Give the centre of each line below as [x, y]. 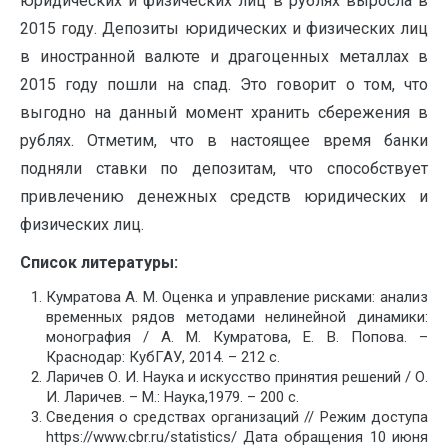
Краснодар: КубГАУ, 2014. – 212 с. [162, 356]
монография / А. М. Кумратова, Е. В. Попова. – [236, 336]
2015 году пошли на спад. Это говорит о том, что [224, 84]
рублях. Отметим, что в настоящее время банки [224, 140]
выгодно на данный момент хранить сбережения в [224, 112]
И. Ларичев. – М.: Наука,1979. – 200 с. [172, 396]
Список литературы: [99, 262]
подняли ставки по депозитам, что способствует [224, 168]
